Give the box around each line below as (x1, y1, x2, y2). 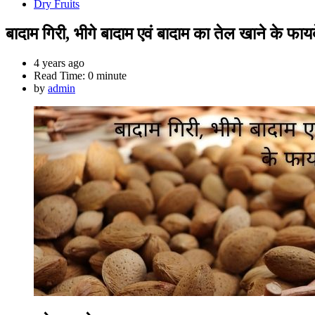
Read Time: (34, 69, 88, 82)
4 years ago (34, 56, 84, 69)
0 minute (88, 69, 127, 82)
